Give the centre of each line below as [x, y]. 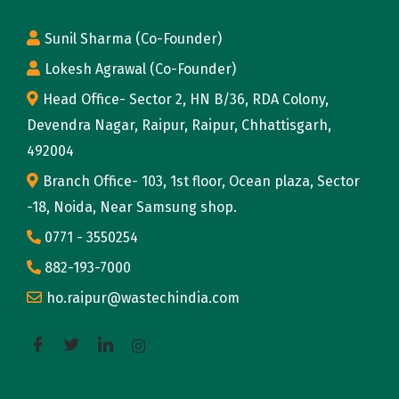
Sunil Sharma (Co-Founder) [133, 38]
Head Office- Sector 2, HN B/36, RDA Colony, [186, 99]
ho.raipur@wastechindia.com [143, 297]
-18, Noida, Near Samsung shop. [132, 207]
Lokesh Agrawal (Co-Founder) [140, 69]
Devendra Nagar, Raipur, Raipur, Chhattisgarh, [179, 125]
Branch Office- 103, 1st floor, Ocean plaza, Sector [201, 181]
